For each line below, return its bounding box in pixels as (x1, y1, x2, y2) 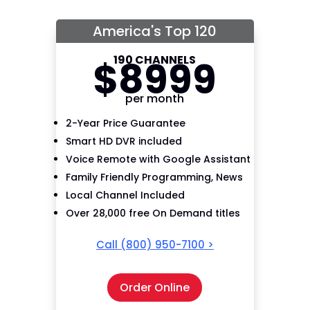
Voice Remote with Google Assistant (65, 152, 250, 166)
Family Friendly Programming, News (65, 170, 243, 184)
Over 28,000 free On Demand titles (65, 206, 240, 220)
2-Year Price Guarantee (65, 116, 185, 130)
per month (125, 91, 185, 107)
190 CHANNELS (113, 52, 197, 68)
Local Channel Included (65, 188, 185, 202)
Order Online (120, 279, 190, 295)
